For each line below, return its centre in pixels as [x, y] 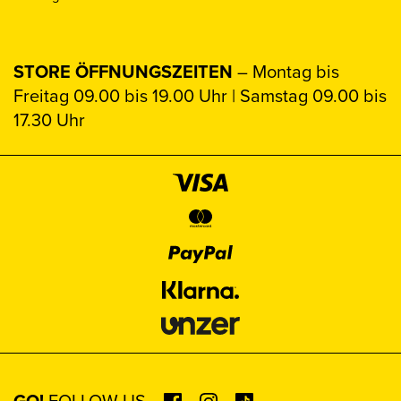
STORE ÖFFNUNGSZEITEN [123, 72]
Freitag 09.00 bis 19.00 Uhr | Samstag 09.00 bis [200, 96]
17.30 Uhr [49, 120]
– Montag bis [286, 72]
